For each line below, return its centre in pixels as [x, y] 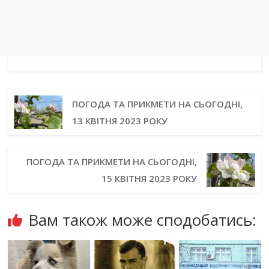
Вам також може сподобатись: [143, 220]
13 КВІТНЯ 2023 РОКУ [119, 121]
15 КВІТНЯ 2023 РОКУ [150, 178]
